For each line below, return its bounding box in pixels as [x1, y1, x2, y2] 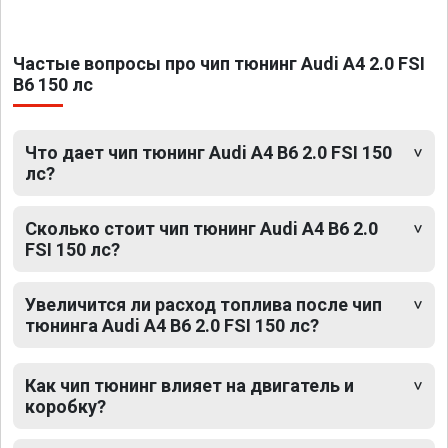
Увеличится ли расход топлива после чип [25, 294, 382, 316]
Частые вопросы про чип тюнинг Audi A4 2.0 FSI [13, 53, 425, 75]
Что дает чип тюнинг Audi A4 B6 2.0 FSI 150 [25, 142, 392, 164]
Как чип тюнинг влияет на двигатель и [25, 375, 354, 397]
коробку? [25, 396, 106, 418]
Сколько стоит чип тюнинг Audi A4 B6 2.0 [25, 218, 378, 240]
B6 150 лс [13, 74, 93, 96]
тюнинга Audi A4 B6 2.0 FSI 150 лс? [25, 315, 319, 337]
